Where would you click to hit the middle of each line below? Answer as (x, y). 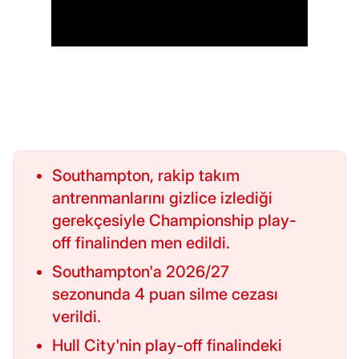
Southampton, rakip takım (146, 176)
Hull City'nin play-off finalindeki (167, 346)
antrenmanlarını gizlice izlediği (162, 198)
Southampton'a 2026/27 (141, 272)
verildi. (77, 317)
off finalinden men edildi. (141, 243)
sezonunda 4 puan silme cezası (165, 294)
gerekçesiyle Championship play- (174, 221)
